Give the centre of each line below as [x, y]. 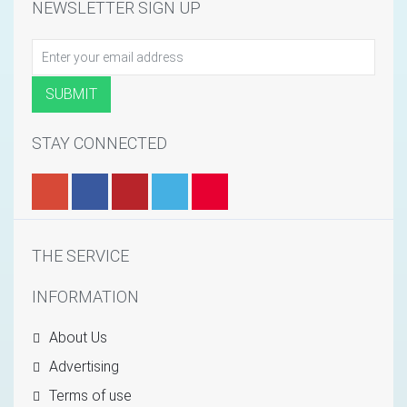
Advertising [82, 367]
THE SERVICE [80, 256]
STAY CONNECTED [99, 143]
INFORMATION [85, 297]
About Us [76, 338]
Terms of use [88, 396]
